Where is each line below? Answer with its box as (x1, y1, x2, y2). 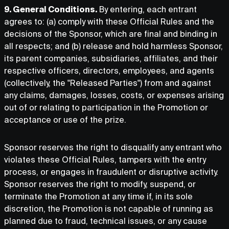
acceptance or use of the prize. (4, 115, 126, 124)
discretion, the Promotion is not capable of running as (4, 204, 213, 213)
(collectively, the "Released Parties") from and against (4, 78, 211, 87)
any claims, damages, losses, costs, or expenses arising (4, 90, 224, 100)
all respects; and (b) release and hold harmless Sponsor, (4, 41, 223, 51)
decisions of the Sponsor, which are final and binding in (4, 29, 217, 38)
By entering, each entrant (97, 5, 197, 14)
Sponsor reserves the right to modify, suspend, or (4, 179, 196, 189)
